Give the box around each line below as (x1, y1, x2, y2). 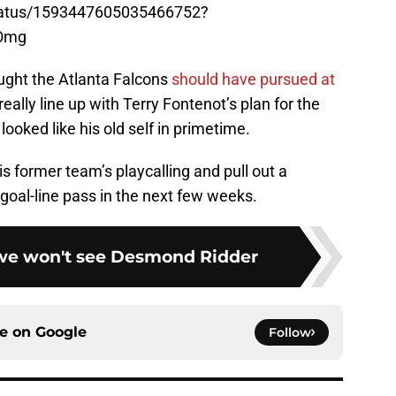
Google (35, 324, 87, 341)
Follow (269, 324, 311, 341)
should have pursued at (168, 70, 335, 89)
